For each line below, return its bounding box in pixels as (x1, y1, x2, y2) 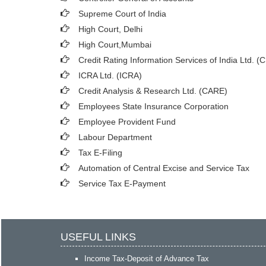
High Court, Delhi (78, 24, 142, 34)
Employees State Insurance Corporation (78, 102, 229, 111)
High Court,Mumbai (78, 40, 151, 49)
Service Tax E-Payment (78, 179, 166, 188)
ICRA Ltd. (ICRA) (78, 71, 142, 80)
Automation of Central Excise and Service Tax (78, 163, 249, 173)
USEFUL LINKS (61, 231, 136, 243)
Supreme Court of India (78, 9, 166, 18)
